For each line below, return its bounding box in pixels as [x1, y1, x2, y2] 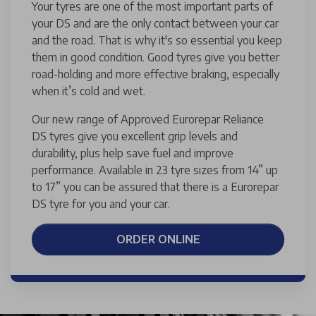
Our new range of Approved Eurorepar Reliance [32, 111, 264, 126]
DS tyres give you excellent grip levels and [32, 128, 238, 143]
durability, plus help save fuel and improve [32, 145, 233, 160]
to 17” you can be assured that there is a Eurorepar [32, 179, 279, 194]
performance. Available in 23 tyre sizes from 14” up [32, 162, 278, 177]
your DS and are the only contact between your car [32, 16, 279, 30]
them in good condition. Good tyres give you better [32, 49, 279, 64]
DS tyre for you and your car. [32, 196, 170, 211]
